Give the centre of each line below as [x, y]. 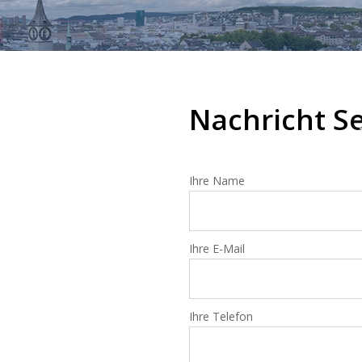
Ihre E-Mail [217, 248]
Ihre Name [217, 181]
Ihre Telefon [221, 316]
